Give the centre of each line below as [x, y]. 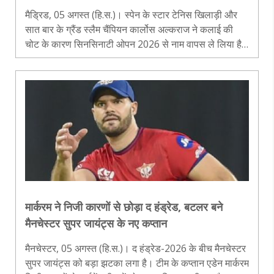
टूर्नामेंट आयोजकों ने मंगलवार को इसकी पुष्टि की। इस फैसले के [111, 58]
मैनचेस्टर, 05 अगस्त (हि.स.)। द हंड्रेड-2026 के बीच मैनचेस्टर [135, 248]
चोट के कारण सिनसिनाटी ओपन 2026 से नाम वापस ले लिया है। [137, 44]
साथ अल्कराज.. [52, 73]
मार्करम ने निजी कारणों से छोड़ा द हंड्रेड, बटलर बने [124, 206]
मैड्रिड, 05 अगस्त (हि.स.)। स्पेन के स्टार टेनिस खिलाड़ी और [131, 14]
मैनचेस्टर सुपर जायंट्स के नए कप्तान [96, 223]
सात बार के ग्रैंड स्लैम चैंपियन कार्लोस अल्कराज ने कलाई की [129, 29]
